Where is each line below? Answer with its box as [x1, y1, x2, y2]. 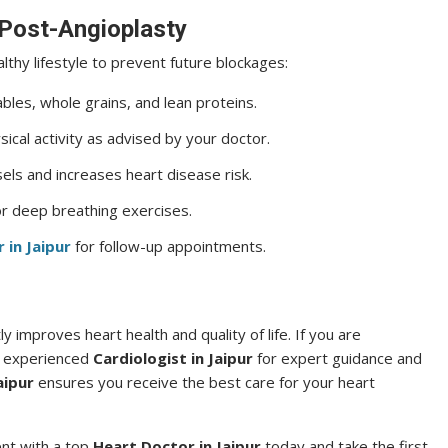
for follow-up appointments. [71, 236, 266, 256]
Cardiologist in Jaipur [93, 348, 253, 368]
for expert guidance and [253, 348, 422, 368]
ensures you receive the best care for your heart [34, 372, 375, 392]
